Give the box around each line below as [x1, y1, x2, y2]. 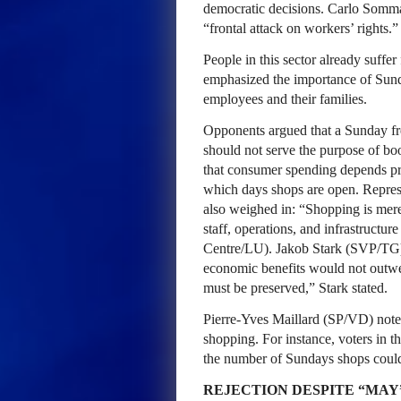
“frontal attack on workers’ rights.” [203, 21, 398, 36]
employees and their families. [203, 91, 367, 107]
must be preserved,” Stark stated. [203, 280, 388, 295]
